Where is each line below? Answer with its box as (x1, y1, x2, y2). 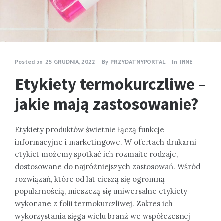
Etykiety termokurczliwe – (15, 73, 206, 94)
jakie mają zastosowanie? (15, 93, 198, 114)
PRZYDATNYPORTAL (110, 57, 165, 65)
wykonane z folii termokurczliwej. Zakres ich (15, 198, 173, 208)
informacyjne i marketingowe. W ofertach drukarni (15, 137, 196, 147)
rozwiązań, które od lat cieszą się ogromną (15, 174, 165, 184)
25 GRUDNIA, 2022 (45, 57, 95, 65)
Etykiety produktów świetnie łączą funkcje (15, 124, 164, 134)
